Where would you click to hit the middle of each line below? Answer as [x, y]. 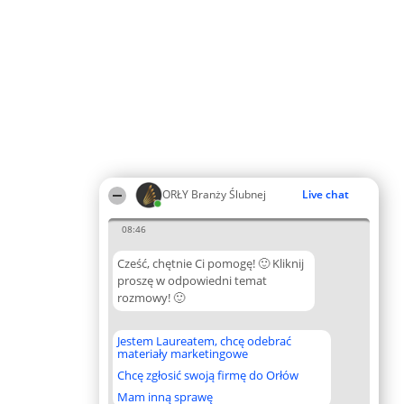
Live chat [326, 194]
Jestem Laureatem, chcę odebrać [204, 341]
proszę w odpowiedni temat [192, 280]
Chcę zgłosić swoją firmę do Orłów [208, 375]
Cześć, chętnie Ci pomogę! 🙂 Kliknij [211, 263]
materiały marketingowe [183, 353]
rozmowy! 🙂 [151, 298]
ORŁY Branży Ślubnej [214, 194]
